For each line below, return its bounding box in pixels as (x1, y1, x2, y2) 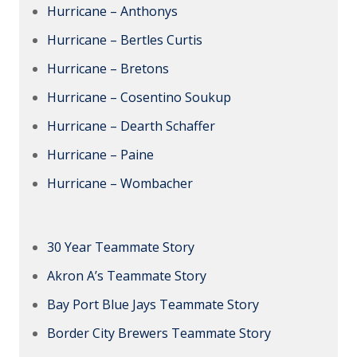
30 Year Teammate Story (47, 238, 194, 257)
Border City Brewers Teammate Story (47, 324, 271, 343)
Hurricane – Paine (47, 146, 154, 164)
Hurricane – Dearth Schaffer (47, 117, 215, 135)
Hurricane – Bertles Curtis (47, 31, 202, 49)
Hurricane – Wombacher (47, 175, 193, 193)
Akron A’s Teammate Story (47, 267, 206, 285)
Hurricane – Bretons (47, 60, 169, 78)
